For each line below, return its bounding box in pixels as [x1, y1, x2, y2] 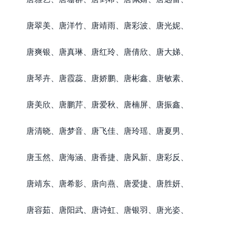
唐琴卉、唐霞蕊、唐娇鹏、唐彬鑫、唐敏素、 [26, 73, 188, 83]
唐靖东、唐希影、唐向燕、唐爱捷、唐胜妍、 [26, 178, 188, 188]
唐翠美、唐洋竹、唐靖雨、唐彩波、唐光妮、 [26, 20, 188, 30]
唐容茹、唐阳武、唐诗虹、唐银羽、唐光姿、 [26, 205, 188, 214]
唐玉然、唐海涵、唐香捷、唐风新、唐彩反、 [26, 152, 188, 162]
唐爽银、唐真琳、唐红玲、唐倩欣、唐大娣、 [26, 47, 188, 56]
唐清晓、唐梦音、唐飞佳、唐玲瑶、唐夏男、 [26, 126, 188, 135]
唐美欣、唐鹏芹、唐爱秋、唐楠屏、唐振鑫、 [26, 99, 188, 109]
